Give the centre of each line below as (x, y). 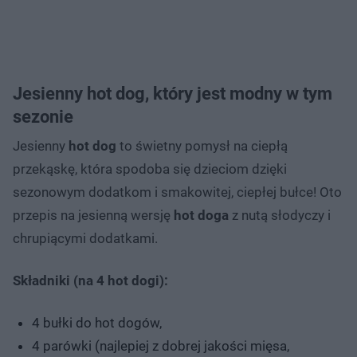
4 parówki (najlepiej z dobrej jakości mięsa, (161, 345)
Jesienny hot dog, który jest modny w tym (173, 93)
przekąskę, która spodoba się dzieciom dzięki (150, 169)
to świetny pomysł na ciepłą (202, 145)
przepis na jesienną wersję (93, 215)
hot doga (201, 215)
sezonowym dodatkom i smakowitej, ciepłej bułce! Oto (177, 192)
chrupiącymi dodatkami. (85, 238)
